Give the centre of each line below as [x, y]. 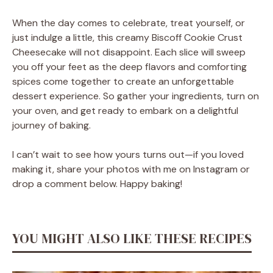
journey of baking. [51, 125]
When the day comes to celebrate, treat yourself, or [129, 23]
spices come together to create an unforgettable [123, 81]
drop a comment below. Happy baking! [97, 183]
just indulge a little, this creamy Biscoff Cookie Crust [127, 37]
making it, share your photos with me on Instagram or [131, 169]
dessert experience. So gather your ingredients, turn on [136, 96]
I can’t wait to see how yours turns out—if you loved [128, 154]
